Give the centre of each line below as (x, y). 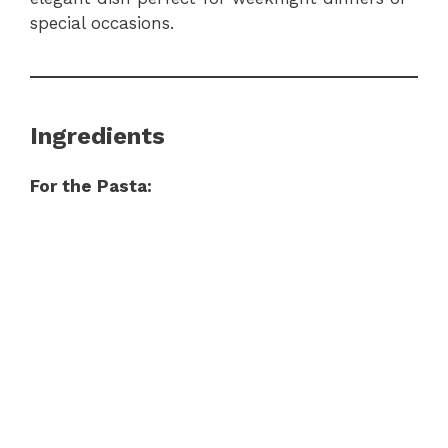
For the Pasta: (91, 185)
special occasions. (102, 22)
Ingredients (97, 135)
